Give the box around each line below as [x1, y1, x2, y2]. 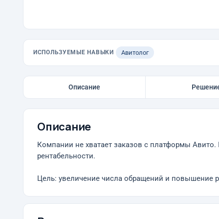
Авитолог [121, 49, 149, 56]
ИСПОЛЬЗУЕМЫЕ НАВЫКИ [33, 49, 114, 56]
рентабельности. [37, 152, 95, 160]
